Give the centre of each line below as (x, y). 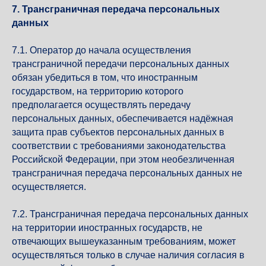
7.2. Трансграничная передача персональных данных (130, 214)
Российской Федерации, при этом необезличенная (123, 159)
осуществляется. (49, 187)
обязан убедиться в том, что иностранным (105, 77)
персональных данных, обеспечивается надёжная (123, 118)
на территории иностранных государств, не (107, 228)
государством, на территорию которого (98, 91)
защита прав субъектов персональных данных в (118, 132)
